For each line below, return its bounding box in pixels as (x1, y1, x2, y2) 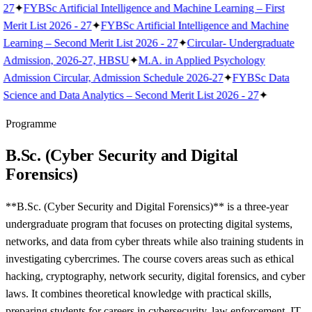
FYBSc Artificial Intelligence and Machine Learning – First (23, 2, 285, 14)
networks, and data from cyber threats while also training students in (6, 235, 304, 247)
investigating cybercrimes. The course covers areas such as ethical (6, 252, 294, 265)
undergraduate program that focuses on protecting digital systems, (6, 217, 292, 230)
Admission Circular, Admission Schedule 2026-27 (3, 72, 224, 84)
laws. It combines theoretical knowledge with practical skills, (6, 287, 272, 299)
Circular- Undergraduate (187, 37, 295, 49)
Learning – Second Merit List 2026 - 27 (3, 37, 178, 49)
